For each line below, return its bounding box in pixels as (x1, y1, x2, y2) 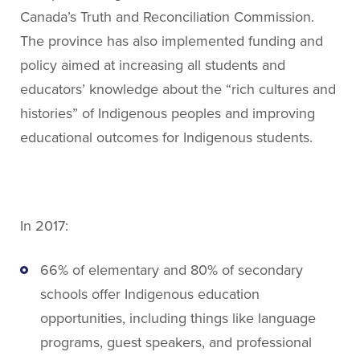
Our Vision (50, 43, 104, 57)
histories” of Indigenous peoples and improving (20, 104, 315, 122)
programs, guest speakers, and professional (40, 333, 312, 351)
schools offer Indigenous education (40, 284, 260, 303)
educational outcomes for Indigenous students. (20, 128, 313, 146)
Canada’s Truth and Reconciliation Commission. (20, 7, 314, 26)
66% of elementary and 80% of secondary (40, 260, 303, 279)
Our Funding (50, 67, 115, 82)
